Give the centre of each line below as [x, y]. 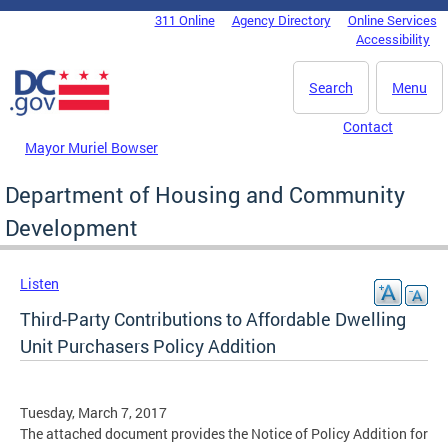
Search [331, 87]
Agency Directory [281, 20]
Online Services [392, 20]
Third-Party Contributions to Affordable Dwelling [213, 318]
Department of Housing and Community [205, 194]
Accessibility [393, 39]
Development [71, 227]
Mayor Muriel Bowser [91, 147]
